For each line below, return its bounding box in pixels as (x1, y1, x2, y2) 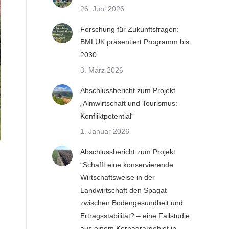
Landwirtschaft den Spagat (80, 186, 167, 194)
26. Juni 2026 (80, 5, 124, 13)
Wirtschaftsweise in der (80, 173, 155, 181)
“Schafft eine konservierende (80, 161, 173, 169)
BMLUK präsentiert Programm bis (80, 38, 189, 46)
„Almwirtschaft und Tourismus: (80, 99, 177, 107)
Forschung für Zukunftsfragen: (80, 25, 179, 33)
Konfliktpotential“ (80, 112, 134, 120)
